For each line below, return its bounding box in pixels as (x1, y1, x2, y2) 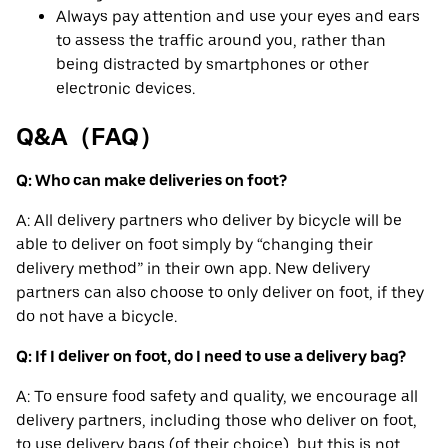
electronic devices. (56, 79, 195, 99)
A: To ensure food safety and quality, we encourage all (16, 387, 418, 407)
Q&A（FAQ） (16, 122, 163, 152)
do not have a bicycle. (16, 307, 177, 327)
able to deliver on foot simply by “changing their (16, 235, 373, 255)
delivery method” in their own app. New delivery (16, 259, 370, 279)
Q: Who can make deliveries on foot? (16, 171, 287, 191)
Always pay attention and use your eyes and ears (56, 7, 420, 27)
